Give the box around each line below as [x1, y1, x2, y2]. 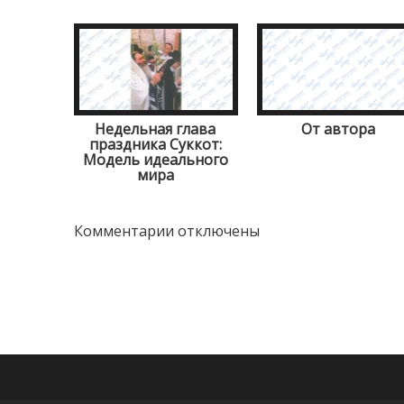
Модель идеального [82, 150, 228, 170]
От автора [301, 119, 375, 139]
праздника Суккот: [88, 134, 222, 154]
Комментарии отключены [74, 221, 260, 241]
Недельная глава [95, 119, 216, 139]
